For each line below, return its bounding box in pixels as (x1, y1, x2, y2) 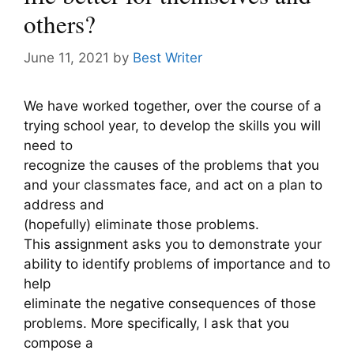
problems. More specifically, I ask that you (24, 314, 289, 331)
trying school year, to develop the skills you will (24, 117, 321, 134)
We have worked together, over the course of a (24, 97, 322, 114)
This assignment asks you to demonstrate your (24, 235, 322, 252)
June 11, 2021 (24, 49, 109, 66)
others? (24, 7, 96, 41)
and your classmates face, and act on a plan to (24, 176, 322, 193)
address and (24, 196, 104, 213)
